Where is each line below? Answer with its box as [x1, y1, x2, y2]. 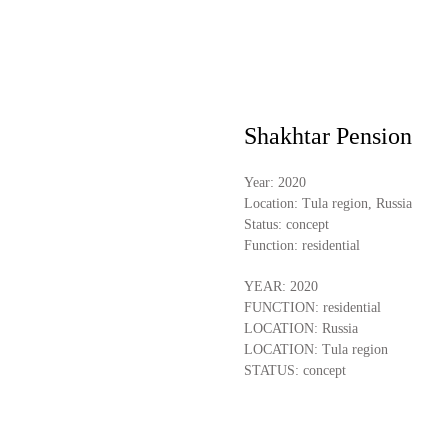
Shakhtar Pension [244, 123, 412, 149]
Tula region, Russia [302, 196, 412, 211]
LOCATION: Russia [244, 321, 358, 336]
